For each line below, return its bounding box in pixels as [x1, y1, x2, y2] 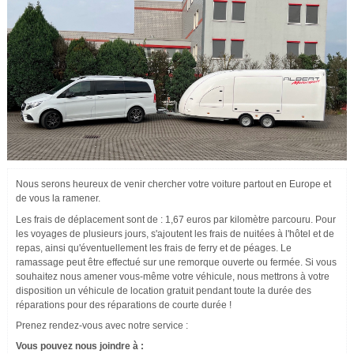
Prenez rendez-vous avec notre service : [16, 320, 188, 332]
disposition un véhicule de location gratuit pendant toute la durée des [16, 285, 311, 297]
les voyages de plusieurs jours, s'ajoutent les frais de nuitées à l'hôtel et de [16, 228, 334, 240]
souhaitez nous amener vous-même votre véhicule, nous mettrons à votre [16, 271, 330, 283]
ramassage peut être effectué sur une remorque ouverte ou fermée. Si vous [16, 257, 337, 269]
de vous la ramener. [16, 193, 100, 205]
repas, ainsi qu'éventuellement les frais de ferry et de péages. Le [16, 243, 292, 254]
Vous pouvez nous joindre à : [16, 340, 144, 352]
